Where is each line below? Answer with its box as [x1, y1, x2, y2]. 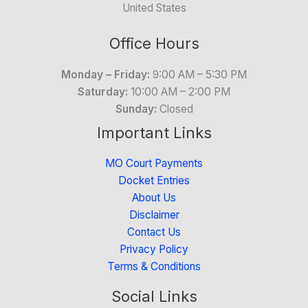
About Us [132, 191, 176, 205]
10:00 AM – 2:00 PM [128, 85, 230, 98]
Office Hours [109, 34, 199, 53]
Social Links [111, 287, 197, 306]
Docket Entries [118, 174, 190, 188]
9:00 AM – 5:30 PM [150, 67, 247, 81]
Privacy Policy [120, 243, 188, 256]
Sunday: [115, 102, 157, 115]
